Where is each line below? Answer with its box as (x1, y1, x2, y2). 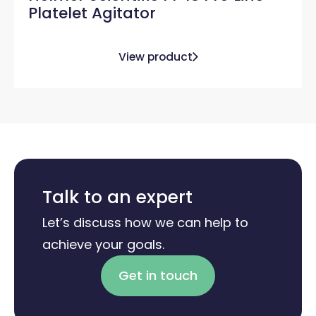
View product (118, 48, 193, 65)
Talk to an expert (42, 184, 193, 209)
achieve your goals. (42, 235, 164, 253)
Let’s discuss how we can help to (42, 213, 248, 231)
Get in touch (119, 266, 197, 284)
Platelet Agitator (28, 1, 156, 24)
